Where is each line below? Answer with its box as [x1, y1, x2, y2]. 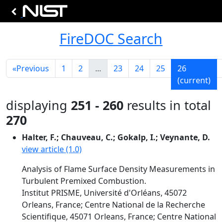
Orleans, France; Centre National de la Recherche [22, 199, 205, 210]
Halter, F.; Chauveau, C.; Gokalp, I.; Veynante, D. [22, 132, 210, 143]
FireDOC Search [59, 29, 163, 48]
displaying [6, 97, 71, 113]
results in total [123, 97, 211, 113]
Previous [16, 63, 49, 74]
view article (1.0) [22, 144, 82, 155]
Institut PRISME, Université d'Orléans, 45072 [22, 187, 187, 198]
